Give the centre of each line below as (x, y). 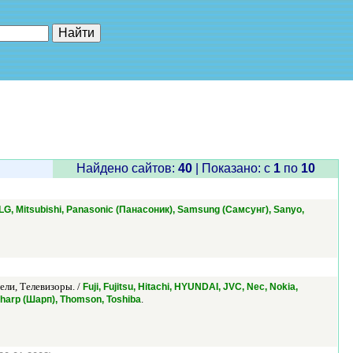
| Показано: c (232, 168)
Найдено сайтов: (127, 168)
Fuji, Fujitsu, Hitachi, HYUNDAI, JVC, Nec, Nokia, (190, 287)
